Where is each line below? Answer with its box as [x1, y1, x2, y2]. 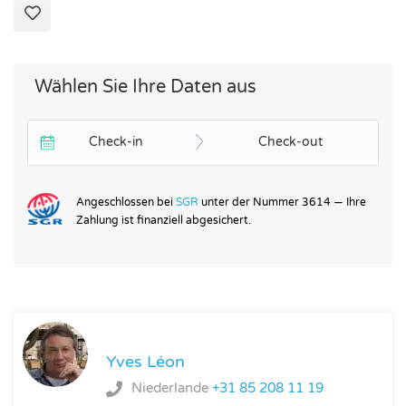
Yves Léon [106, 352, 185, 372]
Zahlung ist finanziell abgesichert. [75, 214, 251, 227]
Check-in [88, 133, 143, 150]
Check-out [258, 133, 323, 150]
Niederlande [131, 380, 212, 397]
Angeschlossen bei [75, 196, 176, 209]
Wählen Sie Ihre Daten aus [30, 75, 256, 98]
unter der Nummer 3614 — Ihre [198, 196, 366, 209]
